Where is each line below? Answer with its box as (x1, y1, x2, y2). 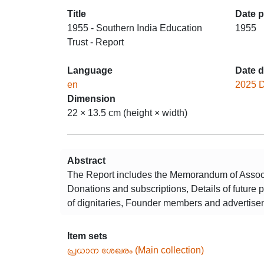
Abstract (67, 156, 105, 166)
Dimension (67, 94, 115, 104)
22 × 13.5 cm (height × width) (67, 108, 187, 118)
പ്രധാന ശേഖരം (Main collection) (67, 245, 204, 255)
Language (67, 65, 113, 75)
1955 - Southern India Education (67, 23, 202, 33)
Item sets (67, 231, 107, 241)
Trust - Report (67, 37, 124, 47)
